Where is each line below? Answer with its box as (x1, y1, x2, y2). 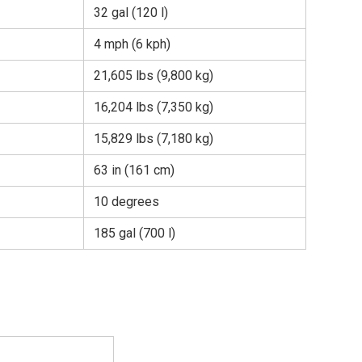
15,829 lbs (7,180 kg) (94, 130, 213, 146)
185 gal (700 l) (94, 225, 175, 241)
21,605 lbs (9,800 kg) (94, 67, 213, 83)
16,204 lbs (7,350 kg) (94, 99, 213, 115)
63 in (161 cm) (94, 162, 175, 178)
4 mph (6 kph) (94, 36, 170, 52)
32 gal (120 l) (94, 4, 168, 20)
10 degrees (94, 193, 159, 209)
